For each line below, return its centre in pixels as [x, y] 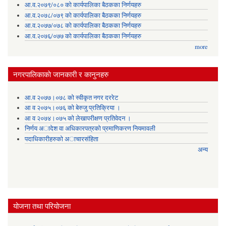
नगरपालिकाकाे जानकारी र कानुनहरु [61, 74]
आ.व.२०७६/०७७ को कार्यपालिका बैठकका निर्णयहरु [83, 36]
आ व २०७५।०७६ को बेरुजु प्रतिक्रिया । [72, 108]
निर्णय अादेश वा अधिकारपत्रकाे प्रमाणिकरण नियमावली [90, 129]
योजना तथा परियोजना [42, 206]
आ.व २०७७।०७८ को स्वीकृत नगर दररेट [71, 97]
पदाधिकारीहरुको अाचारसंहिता [61, 139]
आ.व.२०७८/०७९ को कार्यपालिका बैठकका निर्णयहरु [83, 15]
